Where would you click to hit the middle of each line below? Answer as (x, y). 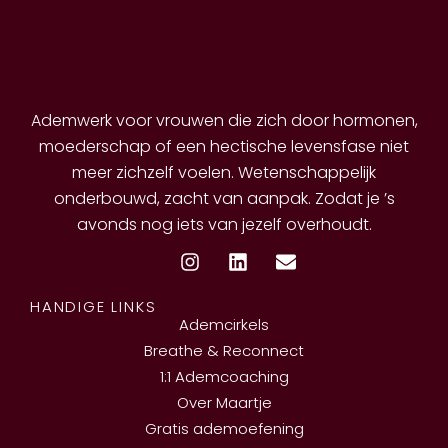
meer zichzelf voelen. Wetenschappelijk (224, 172)
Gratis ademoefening (224, 428)
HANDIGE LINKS (93, 306)
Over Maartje (224, 402)
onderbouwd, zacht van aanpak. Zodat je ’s (224, 198)
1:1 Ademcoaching (224, 376)
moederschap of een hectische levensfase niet (224, 146)
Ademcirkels (224, 324)
